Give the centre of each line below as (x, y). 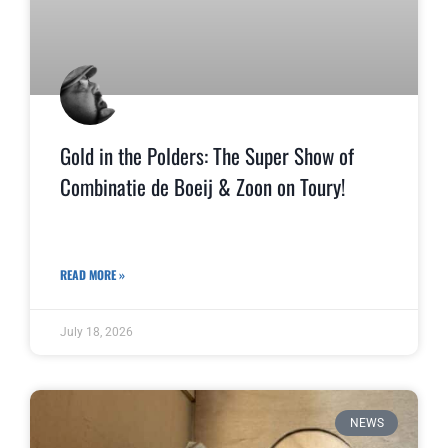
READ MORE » (92, 274)
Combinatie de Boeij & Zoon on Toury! (202, 187)
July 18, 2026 (96, 331)
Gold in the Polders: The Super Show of (207, 156)
